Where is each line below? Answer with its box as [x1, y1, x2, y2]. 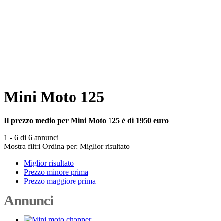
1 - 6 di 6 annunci [4, 133, 59, 142]
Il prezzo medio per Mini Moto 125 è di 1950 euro [4, 116, 169, 125]
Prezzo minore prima [24, 167, 88, 176]
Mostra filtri [4, 142, 40, 150]
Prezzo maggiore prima [24, 176, 96, 185]
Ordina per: [42, 142, 78, 150]
